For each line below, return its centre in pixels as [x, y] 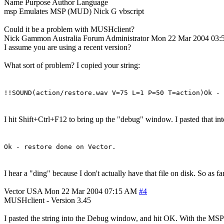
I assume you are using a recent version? [67, 47]
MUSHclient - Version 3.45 [47, 200]
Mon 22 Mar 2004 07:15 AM [91, 191]
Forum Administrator [116, 38]
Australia [67, 38]
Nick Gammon [27, 38]
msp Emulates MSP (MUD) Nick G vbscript [74, 11]
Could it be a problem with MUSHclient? [69, 29]
